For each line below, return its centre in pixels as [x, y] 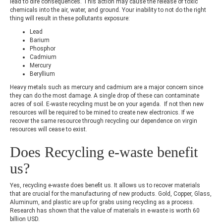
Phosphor [43, 48]
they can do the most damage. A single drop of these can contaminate [105, 95]
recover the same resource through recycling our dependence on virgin [104, 121]
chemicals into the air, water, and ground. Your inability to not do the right [108, 10]
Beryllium [42, 74]
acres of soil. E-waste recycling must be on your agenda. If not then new [107, 104]
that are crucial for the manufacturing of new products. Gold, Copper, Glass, [111, 194]
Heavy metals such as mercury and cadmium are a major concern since [107, 87]
